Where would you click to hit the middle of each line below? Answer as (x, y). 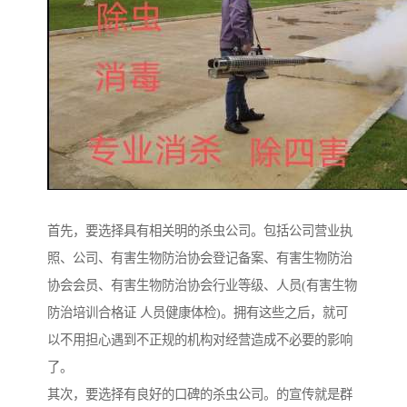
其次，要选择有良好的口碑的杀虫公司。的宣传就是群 (200, 395)
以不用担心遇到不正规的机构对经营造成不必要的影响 (200, 340)
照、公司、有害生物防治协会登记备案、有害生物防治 (200, 258)
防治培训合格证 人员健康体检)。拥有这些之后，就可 (198, 313)
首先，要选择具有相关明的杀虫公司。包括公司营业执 (200, 231)
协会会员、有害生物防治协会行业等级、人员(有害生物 (202, 286)
